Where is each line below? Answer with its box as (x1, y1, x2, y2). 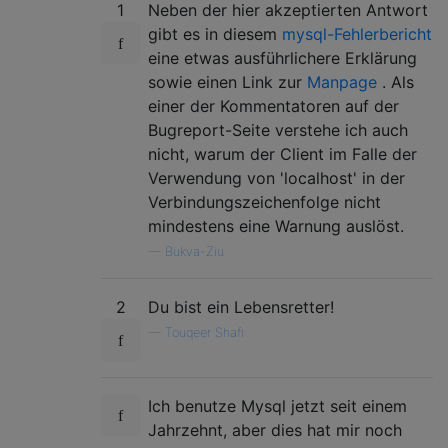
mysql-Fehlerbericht (282, 23, 432, 44)
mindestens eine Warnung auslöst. (148, 215, 404, 236)
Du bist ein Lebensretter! (148, 296, 334, 317)
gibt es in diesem (148, 23, 282, 44)
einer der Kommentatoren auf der (148, 95, 399, 116)
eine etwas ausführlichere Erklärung (148, 47, 417, 68)
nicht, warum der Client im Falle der (148, 143, 417, 164)
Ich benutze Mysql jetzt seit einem (148, 395, 407, 416)
